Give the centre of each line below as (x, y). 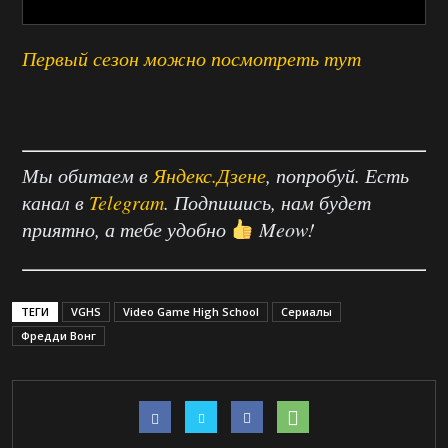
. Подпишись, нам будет (267, 201)
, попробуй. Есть (337, 174)
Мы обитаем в (87, 174)
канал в (55, 201)
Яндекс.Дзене (209, 174)
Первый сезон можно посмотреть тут (191, 57)
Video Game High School (191, 311)
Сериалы (306, 311)
